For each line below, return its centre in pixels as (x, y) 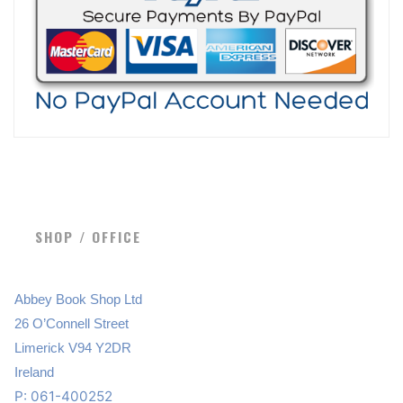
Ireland (35, 372)
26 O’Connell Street (72, 323)
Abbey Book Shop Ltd (79, 299)
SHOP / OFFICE (89, 236)
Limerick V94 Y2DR (73, 347)
